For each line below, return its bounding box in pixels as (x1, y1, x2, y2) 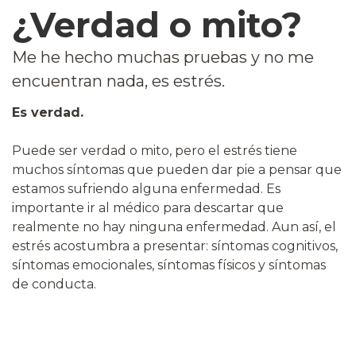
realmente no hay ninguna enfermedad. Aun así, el (12, 219, 336, 234)
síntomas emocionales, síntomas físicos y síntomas (12, 257, 326, 273)
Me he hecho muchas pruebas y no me (12, 47, 314, 67)
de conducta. (12, 276, 96, 292)
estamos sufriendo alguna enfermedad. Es (12, 180, 281, 196)
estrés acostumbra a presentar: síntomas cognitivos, (12, 238, 338, 253)
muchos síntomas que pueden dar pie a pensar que (12, 161, 342, 177)
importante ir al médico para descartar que (12, 199, 284, 215)
